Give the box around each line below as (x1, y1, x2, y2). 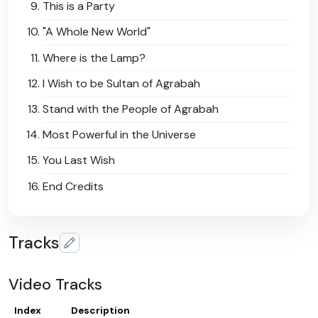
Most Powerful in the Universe (43, 127, 196, 143)
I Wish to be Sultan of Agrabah (43, 75, 200, 91)
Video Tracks (9, 274, 102, 295)
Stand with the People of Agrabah (43, 101, 219, 116)
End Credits (43, 178, 104, 194)
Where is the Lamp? (43, 50, 146, 65)
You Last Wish (43, 153, 115, 168)
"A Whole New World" (43, 24, 150, 40)
